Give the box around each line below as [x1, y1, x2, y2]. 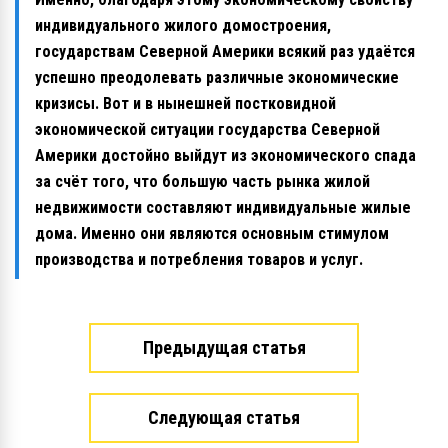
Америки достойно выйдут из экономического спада [35, 145, 416, 165]
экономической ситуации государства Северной [35, 119, 380, 139]
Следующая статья [148, 406, 300, 428]
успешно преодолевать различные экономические [35, 67, 399, 87]
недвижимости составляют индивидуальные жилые [35, 197, 411, 217]
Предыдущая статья [142, 336, 306, 358]
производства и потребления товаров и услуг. [35, 249, 363, 269]
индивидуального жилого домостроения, [35, 15, 331, 35]
